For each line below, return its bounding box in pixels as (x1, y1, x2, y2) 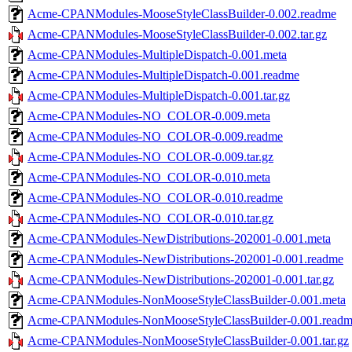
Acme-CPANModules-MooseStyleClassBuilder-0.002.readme (27, 6, 336, 20)
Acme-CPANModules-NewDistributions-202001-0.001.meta (27, 231, 331, 245)
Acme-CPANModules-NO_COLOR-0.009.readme (27, 129, 283, 143)
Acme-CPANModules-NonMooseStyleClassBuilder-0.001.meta (27, 292, 346, 306)
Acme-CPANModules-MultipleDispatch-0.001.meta (27, 47, 287, 61)
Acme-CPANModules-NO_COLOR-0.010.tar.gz (27, 211, 273, 225)
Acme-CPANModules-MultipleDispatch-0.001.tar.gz (27, 88, 290, 102)
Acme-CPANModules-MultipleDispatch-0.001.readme (27, 68, 299, 82)
